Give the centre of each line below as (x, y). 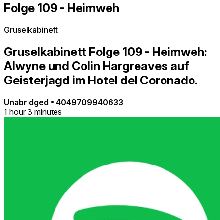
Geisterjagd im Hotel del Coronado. (101, 80)
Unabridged (27, 102)
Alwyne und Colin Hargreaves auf (96, 66)
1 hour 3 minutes (33, 112)
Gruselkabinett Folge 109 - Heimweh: (106, 52)
